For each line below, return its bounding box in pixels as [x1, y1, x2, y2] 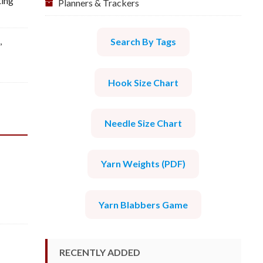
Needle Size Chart [104, 117, 182, 129]
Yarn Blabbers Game [99, 198, 188, 210]
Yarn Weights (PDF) [101, 158, 186, 170]
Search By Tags [110, 36, 176, 48]
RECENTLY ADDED [59, 246, 140, 258]
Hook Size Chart [108, 76, 178, 88]
